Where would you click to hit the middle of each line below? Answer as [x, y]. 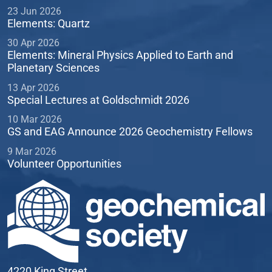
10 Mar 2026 [35, 120]
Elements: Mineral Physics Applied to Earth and [120, 55]
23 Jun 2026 [34, 11]
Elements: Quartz [49, 23]
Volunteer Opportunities [64, 163]
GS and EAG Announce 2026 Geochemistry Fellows [130, 132]
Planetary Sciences [53, 68]
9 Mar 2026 [32, 151]
